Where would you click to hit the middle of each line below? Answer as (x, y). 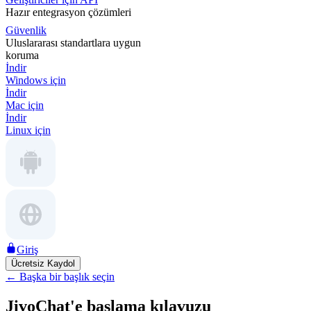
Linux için (28, 130)
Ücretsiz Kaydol (43, 263)
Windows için (36, 80)
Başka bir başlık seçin (67, 277)
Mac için (25, 105)
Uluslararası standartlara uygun (73, 43)
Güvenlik (26, 30)
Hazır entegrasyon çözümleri (68, 12)
